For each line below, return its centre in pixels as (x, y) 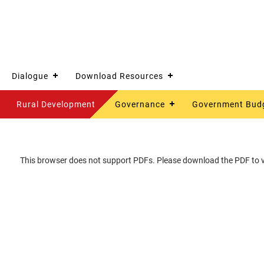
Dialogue (30, 76)
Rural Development (56, 104)
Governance (140, 104)
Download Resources (119, 76)
